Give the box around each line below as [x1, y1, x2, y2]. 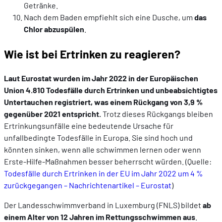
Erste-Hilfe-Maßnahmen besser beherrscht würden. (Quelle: [4, 157, 212, 166]
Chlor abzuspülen [24, 24, 84, 34]
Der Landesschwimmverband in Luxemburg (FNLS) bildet [4, 200, 203, 210]
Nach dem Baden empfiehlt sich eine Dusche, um [24, 12, 194, 22]
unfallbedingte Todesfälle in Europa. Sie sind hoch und [4, 133, 193, 143]
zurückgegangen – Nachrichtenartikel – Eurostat [4, 180, 171, 190]
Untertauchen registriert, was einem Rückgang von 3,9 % [4, 97, 203, 107]
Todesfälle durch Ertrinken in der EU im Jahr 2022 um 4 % [4, 168, 203, 178]
